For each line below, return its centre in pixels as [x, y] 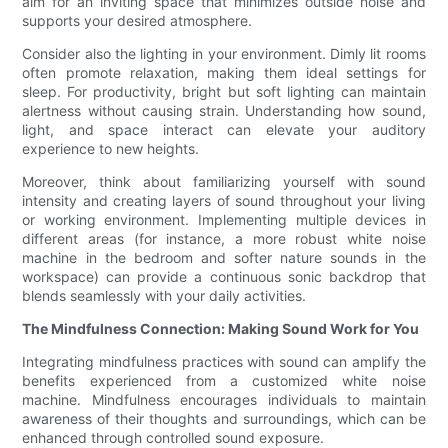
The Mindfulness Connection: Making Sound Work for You [221, 329]
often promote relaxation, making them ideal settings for [224, 73]
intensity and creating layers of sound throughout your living [224, 201]
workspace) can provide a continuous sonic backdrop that [224, 277]
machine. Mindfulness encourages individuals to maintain [224, 400]
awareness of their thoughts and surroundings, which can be [224, 419]
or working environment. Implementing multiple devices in [224, 220]
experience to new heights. [111, 149]
